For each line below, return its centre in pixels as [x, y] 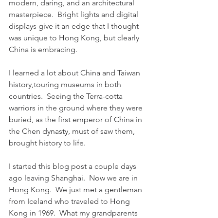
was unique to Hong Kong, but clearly [75, 38]
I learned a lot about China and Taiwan [75, 73]
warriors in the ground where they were [77, 108]
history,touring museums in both [66, 84]
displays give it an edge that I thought [75, 26]
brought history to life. [47, 143]
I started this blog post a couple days [73, 166]
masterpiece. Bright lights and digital [74, 14]
